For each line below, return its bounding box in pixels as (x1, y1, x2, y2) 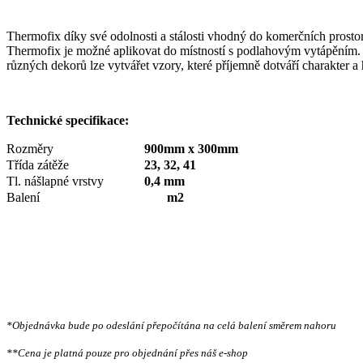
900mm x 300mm (144, 142, 241, 156)
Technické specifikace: (6, 113, 129, 128)
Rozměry (6, 142, 53, 156)
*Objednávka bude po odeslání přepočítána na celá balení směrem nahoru (6, 319, 336, 332)
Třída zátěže (6, 158, 69, 173)
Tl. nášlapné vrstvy (6, 174, 104, 189)
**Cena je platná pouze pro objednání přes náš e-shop (6, 347, 248, 360)
